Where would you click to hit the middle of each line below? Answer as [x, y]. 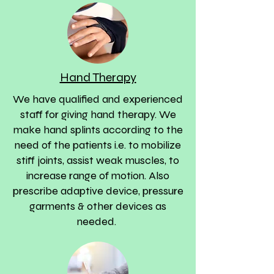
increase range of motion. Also [98, 176]
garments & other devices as [98, 206]
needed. [98, 221]
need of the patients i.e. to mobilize [98, 145]
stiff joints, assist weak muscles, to [98, 160]
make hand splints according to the [98, 130]
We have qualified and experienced [98, 99]
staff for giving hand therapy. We [98, 114]
